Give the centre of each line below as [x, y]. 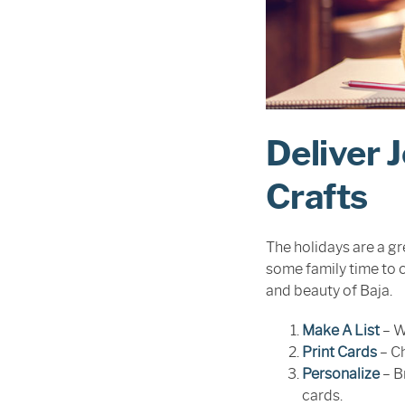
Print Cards [339, 352]
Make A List [341, 330]
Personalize [341, 374]
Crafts [317, 197]
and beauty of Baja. [329, 291]
